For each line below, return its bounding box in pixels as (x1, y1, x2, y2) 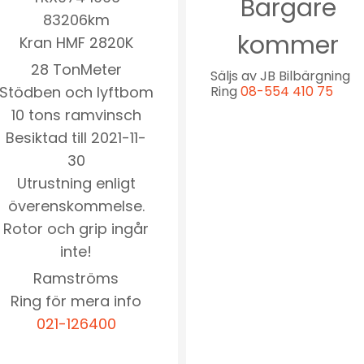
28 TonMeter (30, 58, 122, 80)
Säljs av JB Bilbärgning (210, 66, 350, 85)
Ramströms (33, 267, 119, 288)
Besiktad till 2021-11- (6, 127, 146, 148)
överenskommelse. (7, 195, 145, 216)
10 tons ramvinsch (11, 104, 141, 125)
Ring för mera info (11, 290, 141, 311)
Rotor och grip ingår (3, 218, 149, 239)
